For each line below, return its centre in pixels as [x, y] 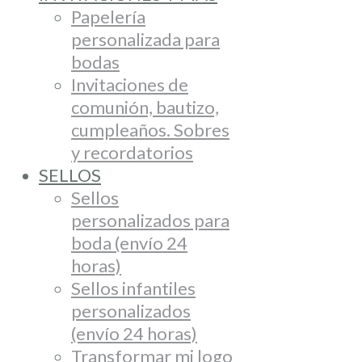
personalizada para [145, 39]
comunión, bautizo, [145, 107]
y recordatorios [132, 152]
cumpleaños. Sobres [150, 130]
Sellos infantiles [133, 288]
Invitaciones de [130, 84]
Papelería [108, 17]
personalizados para [150, 220]
